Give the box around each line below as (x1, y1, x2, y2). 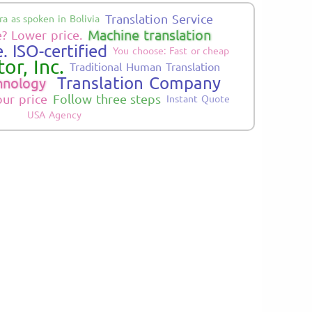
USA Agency (27, 107, 81, 120)
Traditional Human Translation (70, 58, 220, 73)
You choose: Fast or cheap (113, 43, 230, 56)
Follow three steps (52, 91, 162, 106)
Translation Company (57, 72, 221, 93)
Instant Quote (166, 91, 231, 104)
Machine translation (87, 25, 212, 43)
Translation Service (105, 10, 213, 26)
